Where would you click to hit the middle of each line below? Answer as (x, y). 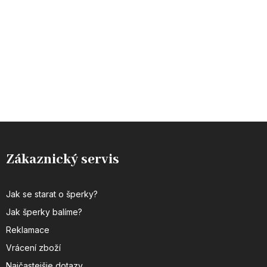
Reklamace (28, 229)
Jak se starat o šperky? (52, 194)
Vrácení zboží (33, 247)
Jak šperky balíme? (44, 212)
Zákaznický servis (63, 159)
